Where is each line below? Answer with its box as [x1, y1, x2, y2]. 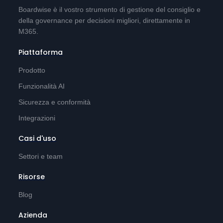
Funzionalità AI [18, 82, 65, 90]
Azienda [18, 210, 48, 220]
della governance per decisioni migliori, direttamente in [18, 16, 191, 24]
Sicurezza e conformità [18, 98, 91, 106]
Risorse [18, 171, 45, 182]
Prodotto [18, 66, 46, 74]
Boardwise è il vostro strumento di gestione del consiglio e [18, 5, 201, 13]
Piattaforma [18, 47, 63, 57]
